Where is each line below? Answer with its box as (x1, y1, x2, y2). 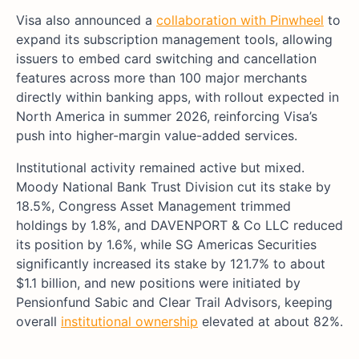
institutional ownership (61, 313, 198, 330)
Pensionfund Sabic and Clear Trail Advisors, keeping (16, 294, 333, 311)
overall (16, 313, 61, 330)
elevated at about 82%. (198, 313, 343, 330)
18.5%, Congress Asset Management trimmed (16, 198, 291, 215)
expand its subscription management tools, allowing (16, 31, 333, 48)
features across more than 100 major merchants (16, 70, 307, 87)
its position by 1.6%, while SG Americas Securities (16, 236, 317, 253)
